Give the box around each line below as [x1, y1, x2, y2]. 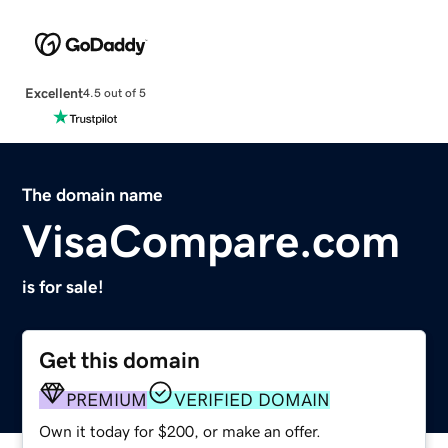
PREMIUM [66, 390, 148, 409]
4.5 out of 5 [82, 87, 146, 100]
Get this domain [39, 348, 201, 372]
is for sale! [22, 277, 105, 296]
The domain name [22, 185, 164, 204]
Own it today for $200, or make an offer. [39, 422, 322, 439]
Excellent [24, 85, 83, 100]
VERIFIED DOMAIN [174, 390, 331, 409]
